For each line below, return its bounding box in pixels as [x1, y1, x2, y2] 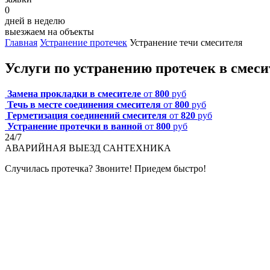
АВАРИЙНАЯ [5, 142, 66, 153]
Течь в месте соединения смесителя [7, 99, 161, 110]
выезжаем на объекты [5, 26, 94, 37]
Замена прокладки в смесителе [7, 88, 141, 99]
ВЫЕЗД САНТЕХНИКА [66, 142, 171, 153]
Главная [5, 37, 37, 48]
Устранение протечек [40, 37, 127, 48]
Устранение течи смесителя [130, 37, 242, 48]
